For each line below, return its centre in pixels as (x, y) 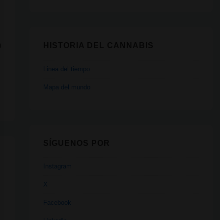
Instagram (57, 166)
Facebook (57, 203)
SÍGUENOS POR (76, 143)
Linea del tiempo (66, 69)
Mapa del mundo (67, 87)
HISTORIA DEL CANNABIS (98, 45)
